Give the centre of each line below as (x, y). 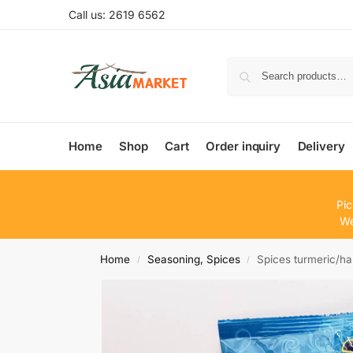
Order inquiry (243, 146)
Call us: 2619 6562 (117, 15)
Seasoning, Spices (193, 259)
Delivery (321, 146)
